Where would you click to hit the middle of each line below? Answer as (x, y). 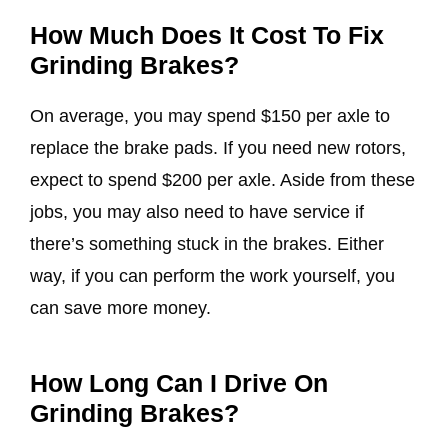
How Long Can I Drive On (179, 382)
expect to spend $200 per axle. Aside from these (222, 179)
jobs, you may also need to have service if (197, 211)
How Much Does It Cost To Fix (207, 34)
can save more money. (123, 307)
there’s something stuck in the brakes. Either (207, 243)
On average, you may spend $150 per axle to (210, 115)
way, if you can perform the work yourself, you (212, 275)
